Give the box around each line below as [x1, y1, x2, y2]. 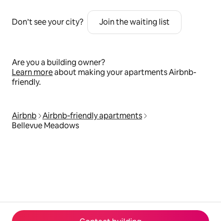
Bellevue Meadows [12, 120, 79, 131]
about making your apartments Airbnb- [53, 67, 196, 78]
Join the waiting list [99, 17, 170, 28]
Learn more [12, 67, 53, 78]
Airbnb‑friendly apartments [42, 110, 142, 121]
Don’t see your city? [12, 17, 83, 28]
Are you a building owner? [12, 57, 105, 68]
